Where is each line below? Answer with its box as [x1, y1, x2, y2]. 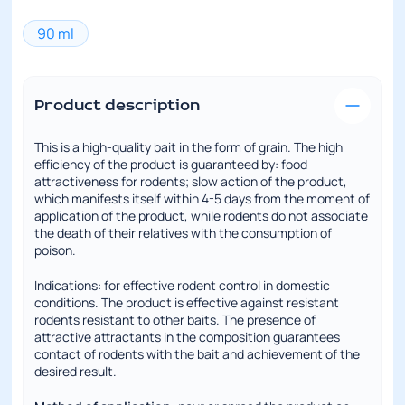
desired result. [34, 363, 118, 380]
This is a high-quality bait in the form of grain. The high [34, 138, 344, 155]
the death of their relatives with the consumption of [34, 224, 333, 241]
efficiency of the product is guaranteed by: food [34, 155, 308, 173]
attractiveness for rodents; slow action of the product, [34, 173, 348, 190]
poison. [34, 241, 77, 259]
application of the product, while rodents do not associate [34, 207, 369, 224]
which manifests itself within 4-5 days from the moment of [34, 190, 371, 207]
